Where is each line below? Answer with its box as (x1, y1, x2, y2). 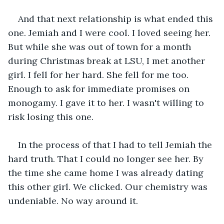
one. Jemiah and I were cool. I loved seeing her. (8, 26, 213, 38)
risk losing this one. (8, 110, 93, 122)
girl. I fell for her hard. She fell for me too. (8, 68, 191, 80)
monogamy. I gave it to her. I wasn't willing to (8, 96, 206, 108)
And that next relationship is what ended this (18, 12, 215, 24)
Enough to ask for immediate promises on (8, 82, 192, 94)
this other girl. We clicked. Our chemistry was (8, 180, 210, 192)
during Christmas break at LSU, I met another (8, 54, 207, 66)
